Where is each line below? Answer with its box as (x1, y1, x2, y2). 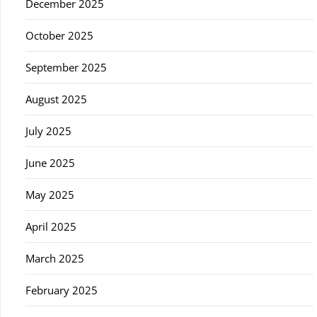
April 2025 (25, 219, 76, 234)
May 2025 (25, 188, 74, 202)
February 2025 (25, 283, 98, 297)
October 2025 (25, 28, 93, 42)
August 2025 (25, 92, 87, 106)
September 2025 (25, 60, 107, 74)
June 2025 (25, 156, 75, 170)
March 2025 (25, 251, 84, 265)
